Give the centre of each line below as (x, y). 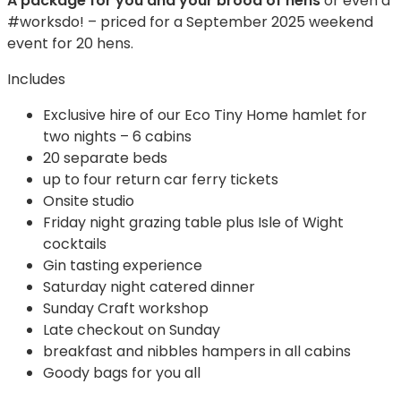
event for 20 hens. (70, 43)
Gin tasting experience (123, 265)
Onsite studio (89, 200)
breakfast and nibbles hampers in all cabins (197, 351)
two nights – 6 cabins (117, 136)
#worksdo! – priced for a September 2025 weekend (190, 21)
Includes (36, 79)
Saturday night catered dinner (149, 286)
